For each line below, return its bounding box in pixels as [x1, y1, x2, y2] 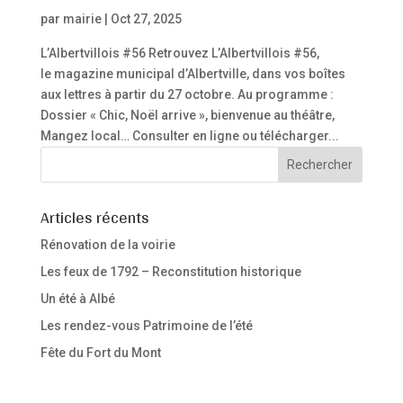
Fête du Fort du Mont [40, 345, 161, 360]
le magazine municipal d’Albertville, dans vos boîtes [40, 67, 345, 81]
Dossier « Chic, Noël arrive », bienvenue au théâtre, [40, 108, 335, 122]
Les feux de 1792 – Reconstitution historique [40, 264, 301, 279]
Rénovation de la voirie [40, 237, 175, 252]
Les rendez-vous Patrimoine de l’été [40, 318, 253, 333]
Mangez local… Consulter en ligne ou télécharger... [40, 129, 339, 143]
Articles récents [40, 202, 149, 232]
